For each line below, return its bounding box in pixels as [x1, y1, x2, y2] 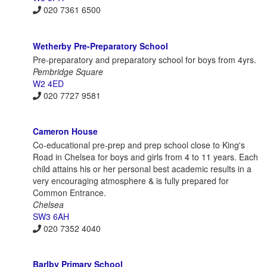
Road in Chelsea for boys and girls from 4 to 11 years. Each [33, 150, 258, 163]
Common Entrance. [33, 186, 106, 198]
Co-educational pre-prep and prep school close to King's [33, 138, 245, 151]
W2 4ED [33, 77, 64, 89]
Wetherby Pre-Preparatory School [33, 39, 168, 52]
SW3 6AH [33, 210, 69, 222]
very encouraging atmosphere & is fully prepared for [33, 174, 229, 187]
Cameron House [33, 125, 98, 137]
